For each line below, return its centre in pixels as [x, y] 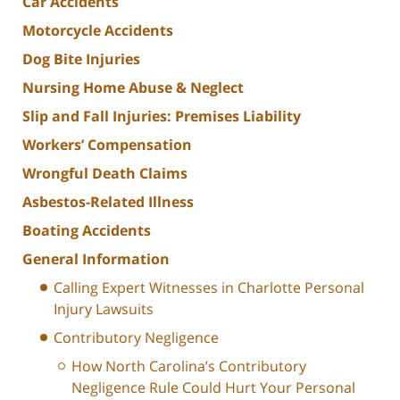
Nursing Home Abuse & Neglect [133, 87]
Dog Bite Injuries [81, 58]
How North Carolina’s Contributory [189, 366]
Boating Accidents [87, 230]
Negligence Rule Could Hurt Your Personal [213, 387]
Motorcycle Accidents [98, 30]
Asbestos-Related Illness [108, 201]
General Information [96, 258]
